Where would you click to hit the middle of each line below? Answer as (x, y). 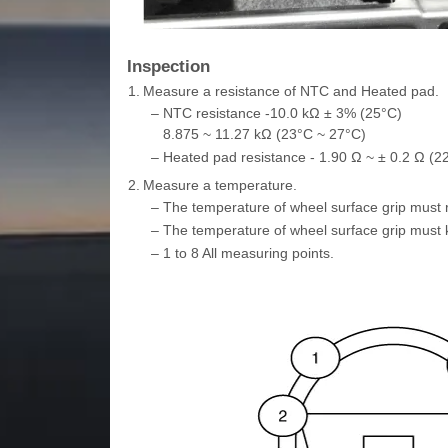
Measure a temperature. (219, 184)
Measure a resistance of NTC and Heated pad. (290, 90)
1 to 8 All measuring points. (248, 252)
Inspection (168, 66)
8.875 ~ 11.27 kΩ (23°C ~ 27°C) (264, 133)
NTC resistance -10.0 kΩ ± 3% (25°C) (282, 112)
